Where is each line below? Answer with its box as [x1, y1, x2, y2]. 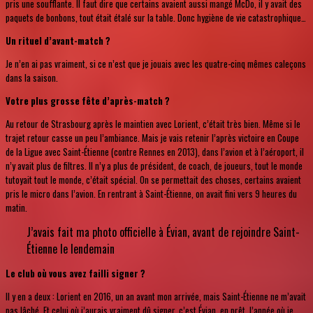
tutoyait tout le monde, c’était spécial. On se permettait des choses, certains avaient [6, 172, 301, 187]
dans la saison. [6, 70, 58, 85]
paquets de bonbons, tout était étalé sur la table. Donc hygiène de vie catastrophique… [6, 10, 306, 24]
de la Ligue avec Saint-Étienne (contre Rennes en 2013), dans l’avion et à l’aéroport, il [6, 144, 304, 159]
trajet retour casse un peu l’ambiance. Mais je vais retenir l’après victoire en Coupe [6, 130, 299, 145]
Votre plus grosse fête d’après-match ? [6, 93, 170, 108]
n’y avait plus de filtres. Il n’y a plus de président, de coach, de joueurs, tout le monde [6, 158, 303, 173]
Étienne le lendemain [27, 240, 115, 257]
